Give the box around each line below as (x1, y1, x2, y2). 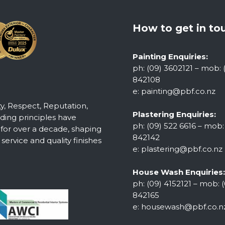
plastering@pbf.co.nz (141, 144, 222, 154)
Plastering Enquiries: (133, 109, 216, 120)
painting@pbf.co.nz (141, 86, 215, 96)
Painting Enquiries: (133, 52, 208, 62)
